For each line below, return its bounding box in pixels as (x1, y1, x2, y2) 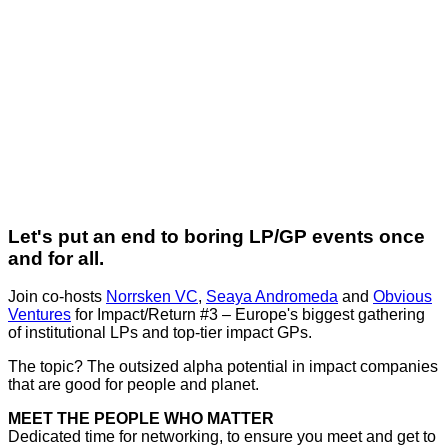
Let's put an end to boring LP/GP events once (8, 225, 425, 247)
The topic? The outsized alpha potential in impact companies (8, 358, 438, 376)
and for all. (8, 247, 104, 269)
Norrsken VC (106, 288, 198, 306)
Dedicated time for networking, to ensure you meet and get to (8, 428, 436, 446)
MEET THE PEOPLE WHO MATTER (8, 410, 274, 428)
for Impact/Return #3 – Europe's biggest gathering (71, 306, 425, 324)
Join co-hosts (8, 288, 106, 306)
